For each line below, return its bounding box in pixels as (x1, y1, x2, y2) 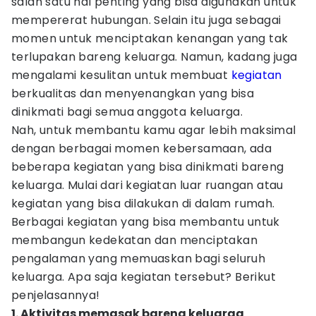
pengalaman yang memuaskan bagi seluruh (11, 250, 266, 267)
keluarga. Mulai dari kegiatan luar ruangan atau (11, 177, 284, 193)
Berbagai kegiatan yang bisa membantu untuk (11, 214, 280, 230)
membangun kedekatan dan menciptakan (11, 232, 257, 248)
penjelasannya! (11, 287, 104, 303)
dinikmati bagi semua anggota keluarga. (11, 104, 246, 120)
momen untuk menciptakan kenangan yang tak (11, 30, 288, 47)
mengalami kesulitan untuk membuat (11, 67, 231, 83)
